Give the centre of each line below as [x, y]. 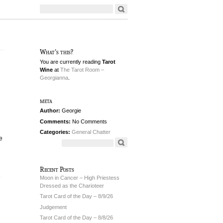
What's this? [57, 52]
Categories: [55, 132]
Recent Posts [57, 169]
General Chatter [91, 132]
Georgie [71, 111]
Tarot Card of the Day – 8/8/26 [76, 218]
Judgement [53, 207]
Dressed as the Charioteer [72, 185]
